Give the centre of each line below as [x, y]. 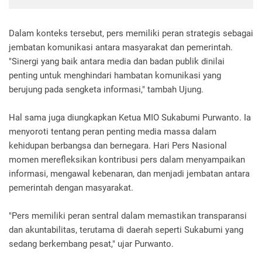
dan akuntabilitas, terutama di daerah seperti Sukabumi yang [126, 230]
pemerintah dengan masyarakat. [71, 188]
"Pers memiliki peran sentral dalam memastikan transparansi [128, 216]
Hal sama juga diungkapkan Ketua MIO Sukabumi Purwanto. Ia [130, 118]
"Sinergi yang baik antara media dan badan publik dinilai [117, 61]
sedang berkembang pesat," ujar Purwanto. [91, 244]
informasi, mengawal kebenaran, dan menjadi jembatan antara [129, 174]
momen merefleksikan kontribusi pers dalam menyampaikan [127, 160]
